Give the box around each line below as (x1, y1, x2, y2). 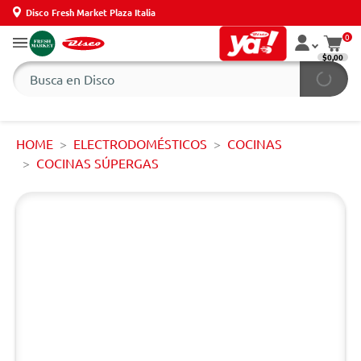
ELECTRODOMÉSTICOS (73, 135, 207, 151)
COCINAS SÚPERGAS (36, 155, 159, 171)
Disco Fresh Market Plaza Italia (26, 5, 156, 19)
